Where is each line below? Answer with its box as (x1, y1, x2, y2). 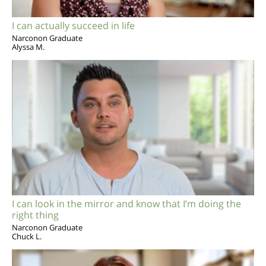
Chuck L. (12, 230, 42, 242)
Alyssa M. (12, 41, 45, 52)
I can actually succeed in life (12, 18, 135, 32)
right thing (12, 208, 59, 221)
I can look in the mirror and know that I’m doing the (12, 197, 241, 210)
